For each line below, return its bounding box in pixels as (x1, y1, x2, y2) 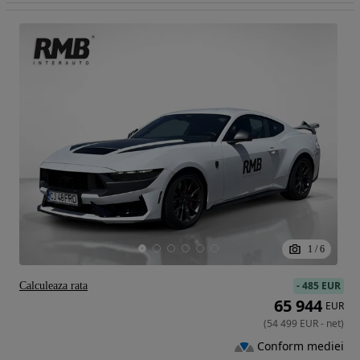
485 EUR (302, 278, 341, 292)
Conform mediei (257, 338, 344, 354)
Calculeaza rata (19, 279, 88, 292)
